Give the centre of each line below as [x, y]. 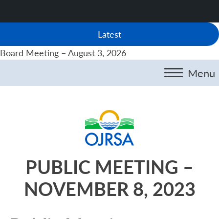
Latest [109, 34]
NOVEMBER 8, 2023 [109, 189]
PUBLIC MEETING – [109, 167]
